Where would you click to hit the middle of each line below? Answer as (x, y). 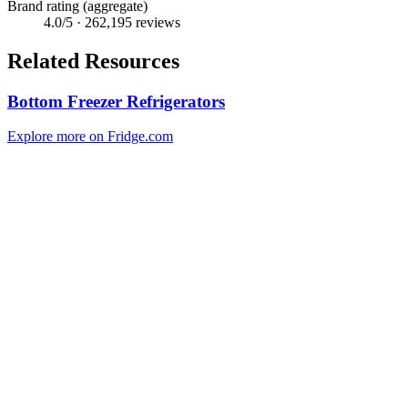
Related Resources (93, 61)
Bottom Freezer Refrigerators (116, 101)
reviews (156, 22)
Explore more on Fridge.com (90, 137)
